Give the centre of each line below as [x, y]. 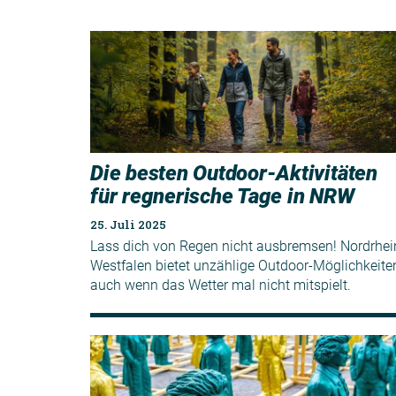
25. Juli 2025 [128, 225]
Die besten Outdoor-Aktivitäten [234, 174]
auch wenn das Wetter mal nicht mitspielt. [221, 286]
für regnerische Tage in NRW [222, 197]
